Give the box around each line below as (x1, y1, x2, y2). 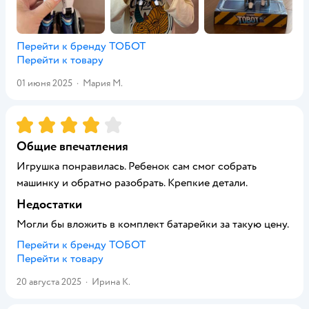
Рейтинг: (17, 115, 62, 129)
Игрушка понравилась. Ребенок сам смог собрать (17, 159, 257, 173)
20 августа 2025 (17, 276, 81, 288)
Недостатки (17, 197, 82, 212)
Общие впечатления (17, 139, 128, 154)
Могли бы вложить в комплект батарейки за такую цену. (17, 217, 289, 231)
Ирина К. (92, 276, 130, 288)
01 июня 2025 (17, 77, 72, 89)
